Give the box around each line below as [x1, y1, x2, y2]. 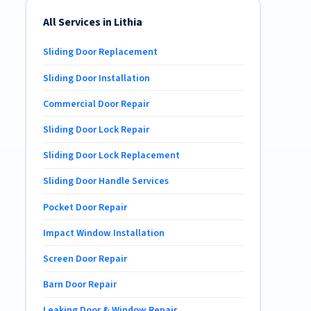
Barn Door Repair [42, 278, 117, 292]
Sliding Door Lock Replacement [42, 149, 180, 163]
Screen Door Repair [42, 251, 127, 266]
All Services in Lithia [42, 14, 142, 30]
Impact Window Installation [42, 226, 165, 240]
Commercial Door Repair [42, 96, 149, 111]
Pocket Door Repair [42, 200, 127, 215]
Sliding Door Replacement [42, 45, 158, 60]
